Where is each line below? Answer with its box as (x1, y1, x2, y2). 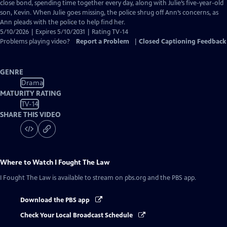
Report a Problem (76, 37, 129, 46)
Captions (67, 8, 93, 16)
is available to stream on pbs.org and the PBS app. (51, 174, 196, 182)
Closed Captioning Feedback (139, 37, 226, 46)
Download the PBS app (20, 196, 91, 204)
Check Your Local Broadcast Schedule (20, 211, 134, 220)
